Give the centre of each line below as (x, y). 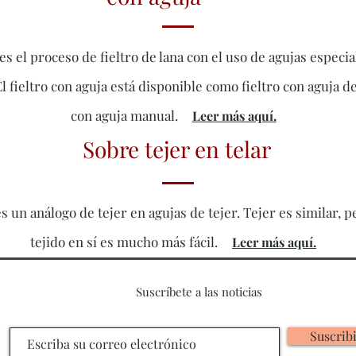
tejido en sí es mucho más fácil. (124, 242)
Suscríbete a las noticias (199, 292)
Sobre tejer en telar (177, 149)
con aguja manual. (124, 116)
